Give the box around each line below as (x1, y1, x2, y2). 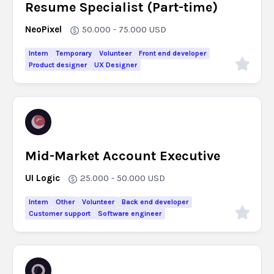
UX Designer (94, 61, 137, 69)
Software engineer (98, 209, 161, 218)
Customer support (29, 209, 91, 218)
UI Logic (25, 172, 60, 183)
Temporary (56, 49, 92, 57)
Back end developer (122, 198, 188, 206)
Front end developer (139, 49, 206, 57)
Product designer (29, 61, 87, 69)
